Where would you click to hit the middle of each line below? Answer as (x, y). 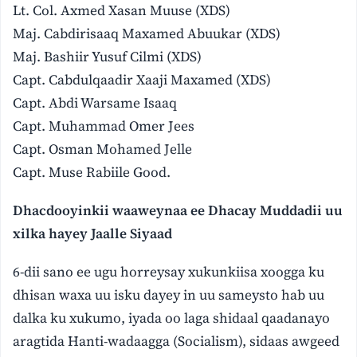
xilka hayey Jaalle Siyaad (93, 234)
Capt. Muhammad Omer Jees (104, 126)
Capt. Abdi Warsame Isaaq (95, 103)
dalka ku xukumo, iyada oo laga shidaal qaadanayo (172, 318)
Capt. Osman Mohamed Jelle (103, 149)
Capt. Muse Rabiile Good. (92, 173)
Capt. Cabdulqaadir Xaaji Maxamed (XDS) (142, 80)
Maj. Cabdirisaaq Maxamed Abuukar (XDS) (147, 34)
